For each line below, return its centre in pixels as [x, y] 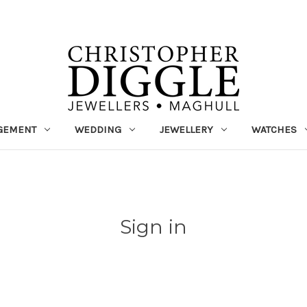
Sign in [153, 227]
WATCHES [274, 130]
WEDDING [98, 130]
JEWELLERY [186, 130]
